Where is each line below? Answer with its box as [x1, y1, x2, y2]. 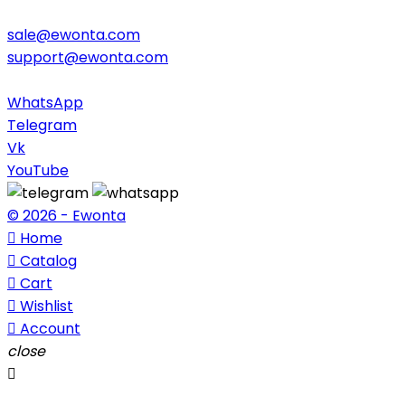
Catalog [20, 250, 77, 272]
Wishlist [20, 296, 73, 317]
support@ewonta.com [7, 47, 168, 69]
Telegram [7, 115, 77, 137]
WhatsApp [7, 92, 83, 114]
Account [20, 318, 80, 340]
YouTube [7, 160, 69, 182]
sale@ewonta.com [7, 24, 140, 46]
